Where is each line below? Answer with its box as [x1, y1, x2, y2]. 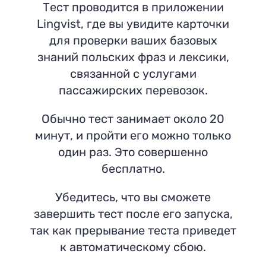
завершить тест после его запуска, [33, 206, 233, 221]
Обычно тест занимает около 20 [42, 111, 224, 126]
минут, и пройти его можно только [35, 128, 231, 142]
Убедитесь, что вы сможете [55, 189, 211, 204]
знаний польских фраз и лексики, [37, 49, 229, 64]
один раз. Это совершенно [58, 144, 208, 159]
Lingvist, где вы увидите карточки [37, 16, 229, 31]
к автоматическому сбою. [60, 239, 206, 254]
